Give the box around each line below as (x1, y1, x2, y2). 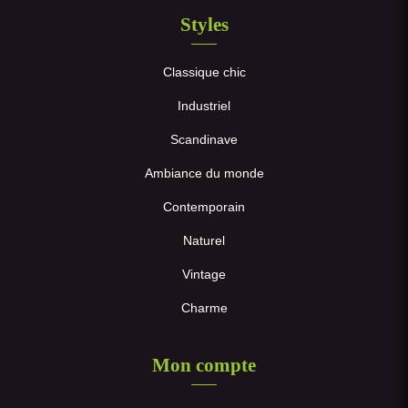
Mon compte (152, 354, 256, 376)
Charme (180, 301, 228, 316)
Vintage (182, 267, 226, 282)
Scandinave (170, 132, 238, 148)
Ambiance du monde (144, 166, 264, 181)
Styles (179, 14, 229, 36)
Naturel (183, 233, 225, 249)
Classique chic (162, 65, 246, 80)
